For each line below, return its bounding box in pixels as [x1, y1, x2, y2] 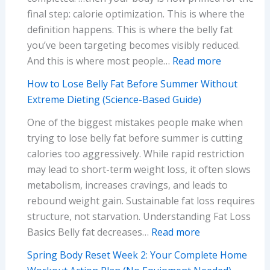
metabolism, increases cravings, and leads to [27, 178, 228, 192]
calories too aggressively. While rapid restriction [27, 146, 244, 160]
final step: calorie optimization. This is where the [27, 7, 245, 20]
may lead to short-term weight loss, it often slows [27, 162, 251, 176]
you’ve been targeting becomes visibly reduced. [27, 38, 240, 52]
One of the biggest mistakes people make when [27, 115, 243, 129]
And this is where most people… [27, 54, 172, 67]
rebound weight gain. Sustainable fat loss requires [27, 193, 255, 207]
